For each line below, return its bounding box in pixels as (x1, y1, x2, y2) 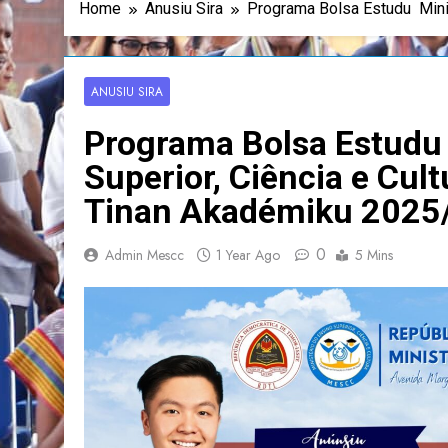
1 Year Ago (216, 244, 280, 265)
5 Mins (355, 244, 393, 265)
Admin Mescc (105, 244, 184, 265)
